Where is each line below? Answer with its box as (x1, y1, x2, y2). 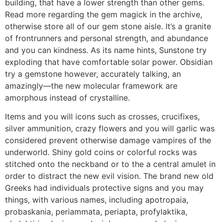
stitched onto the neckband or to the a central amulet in (5, 159, 216, 169)
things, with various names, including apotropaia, (5, 195, 188, 205)
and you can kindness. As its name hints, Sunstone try (5, 45, 207, 55)
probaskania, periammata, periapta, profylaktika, (5, 207, 187, 217)
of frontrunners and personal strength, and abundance (5, 33, 208, 43)
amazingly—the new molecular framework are (5, 80, 177, 91)
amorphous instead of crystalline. (5, 92, 130, 103)
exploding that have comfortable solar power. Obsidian (5, 56, 213, 67)
